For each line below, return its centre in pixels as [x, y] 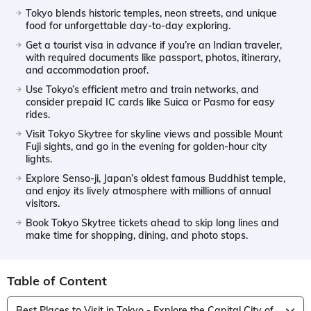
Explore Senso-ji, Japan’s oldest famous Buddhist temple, [155, 178]
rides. [38, 114]
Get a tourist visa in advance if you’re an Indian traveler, [154, 45]
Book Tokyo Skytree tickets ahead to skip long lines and [152, 222]
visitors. [43, 203]
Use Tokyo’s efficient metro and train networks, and [142, 89]
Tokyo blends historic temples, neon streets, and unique [151, 13]
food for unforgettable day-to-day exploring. [128, 25]
